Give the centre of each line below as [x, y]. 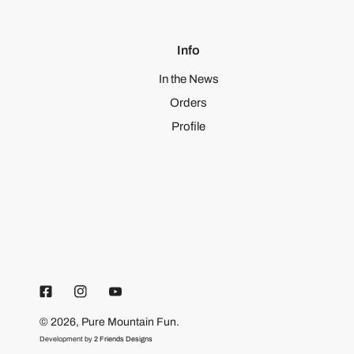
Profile [189, 127]
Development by [67, 339]
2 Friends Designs [123, 339]
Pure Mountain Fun [129, 322]
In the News [188, 79]
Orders [189, 103]
